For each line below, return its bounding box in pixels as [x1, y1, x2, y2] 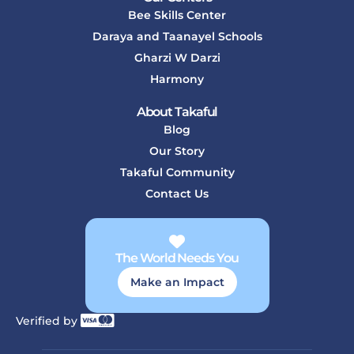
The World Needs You [115, 250, 239, 265]
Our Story [149, 143, 205, 158]
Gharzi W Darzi [134, 50, 220, 65]
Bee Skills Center [128, 7, 226, 22]
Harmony [150, 71, 204, 86]
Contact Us [145, 186, 209, 201]
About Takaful [136, 104, 218, 119]
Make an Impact [130, 274, 224, 289]
